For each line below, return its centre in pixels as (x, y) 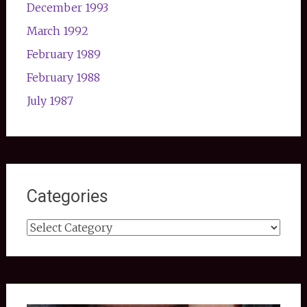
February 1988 (63, 77)
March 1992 (57, 30)
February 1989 (63, 54)
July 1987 (50, 100)
